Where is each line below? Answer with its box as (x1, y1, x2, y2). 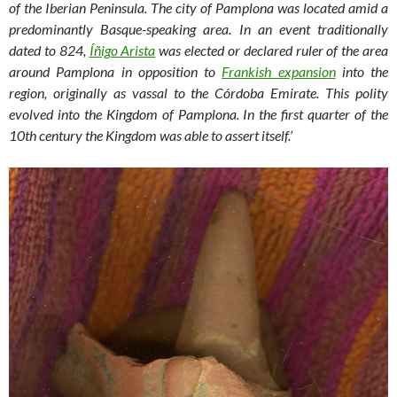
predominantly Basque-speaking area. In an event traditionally (9, 20, 388, 38)
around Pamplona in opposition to (9, 63, 222, 81)
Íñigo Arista (89, 42, 156, 59)
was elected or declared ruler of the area (155, 42, 389, 59)
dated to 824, (9, 42, 90, 59)
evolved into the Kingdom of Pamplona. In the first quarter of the (9, 105, 388, 123)
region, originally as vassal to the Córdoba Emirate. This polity (9, 84, 388, 102)
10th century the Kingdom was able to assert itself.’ (9, 127, 292, 144)
